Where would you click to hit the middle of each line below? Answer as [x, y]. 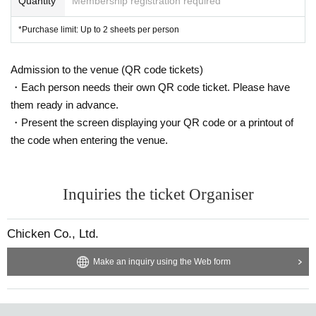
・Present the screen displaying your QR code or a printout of [152, 122]
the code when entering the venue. [89, 140]
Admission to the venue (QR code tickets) [107, 69]
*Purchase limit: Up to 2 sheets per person [99, 29]
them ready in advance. [65, 104]
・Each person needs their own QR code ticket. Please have [150, 87]
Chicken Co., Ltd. [53, 233]
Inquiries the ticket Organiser [158, 194]
